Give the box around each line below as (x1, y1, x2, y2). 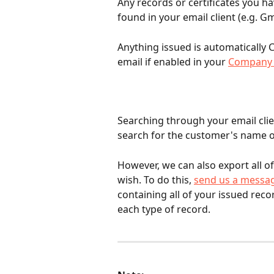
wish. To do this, (117, 172, 194, 187)
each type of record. (117, 202, 210, 216)
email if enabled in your (117, 54, 228, 68)
